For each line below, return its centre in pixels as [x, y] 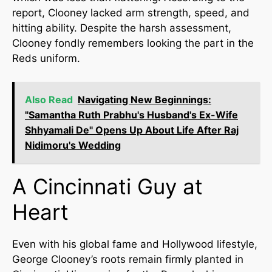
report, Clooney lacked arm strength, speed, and [131, 13]
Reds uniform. [46, 58]
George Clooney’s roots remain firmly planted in [128, 259]
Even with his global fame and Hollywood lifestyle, [135, 244]
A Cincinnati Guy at [107, 186]
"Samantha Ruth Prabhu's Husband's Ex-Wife [131, 114]
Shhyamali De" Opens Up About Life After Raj [132, 130]
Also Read [49, 99]
